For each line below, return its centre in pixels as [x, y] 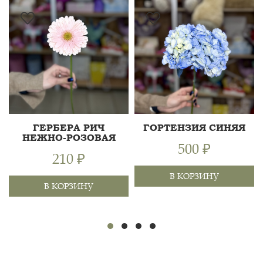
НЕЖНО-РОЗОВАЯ [69, 138]
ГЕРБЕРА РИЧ [69, 128]
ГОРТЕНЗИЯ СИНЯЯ [194, 128]
